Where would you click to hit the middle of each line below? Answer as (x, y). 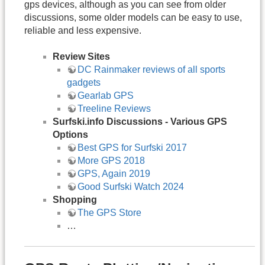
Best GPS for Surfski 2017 (132, 148)
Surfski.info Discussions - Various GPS (140, 122)
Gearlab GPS (106, 96)
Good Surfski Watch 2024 (131, 187)
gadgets (84, 83)
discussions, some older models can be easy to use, (133, 17)
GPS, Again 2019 (114, 174)
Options (70, 135)
